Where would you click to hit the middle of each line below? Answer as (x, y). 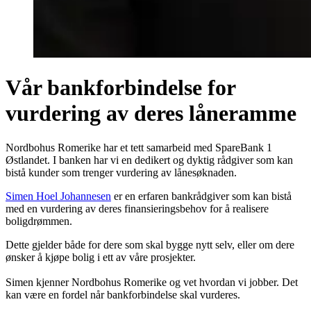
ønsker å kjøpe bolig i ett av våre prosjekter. (101, 257)
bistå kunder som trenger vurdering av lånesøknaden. (121, 172)
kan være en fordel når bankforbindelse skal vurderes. (123, 294)
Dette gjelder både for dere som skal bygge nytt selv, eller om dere (150, 244)
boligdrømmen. (39, 221)
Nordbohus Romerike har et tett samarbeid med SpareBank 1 (139, 147)
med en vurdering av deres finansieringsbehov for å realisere (137, 208)
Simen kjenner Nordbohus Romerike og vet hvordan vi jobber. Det (152, 282)
